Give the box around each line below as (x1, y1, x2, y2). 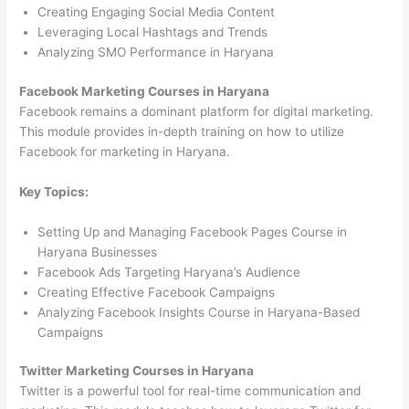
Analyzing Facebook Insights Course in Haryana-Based (37, 304, 361, 320)
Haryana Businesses (37, 244, 158, 259)
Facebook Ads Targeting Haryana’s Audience (37, 264, 301, 279)
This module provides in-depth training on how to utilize (19, 123, 345, 139)
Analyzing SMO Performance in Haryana (37, 45, 275, 60)
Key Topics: (19, 184, 89, 199)
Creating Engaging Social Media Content (37, 5, 276, 20)
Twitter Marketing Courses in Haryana (19, 363, 255, 379)
